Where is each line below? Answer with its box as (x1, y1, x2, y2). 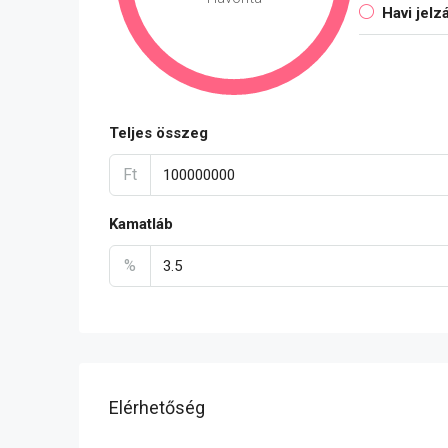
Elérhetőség (109, 396, 205, 418)
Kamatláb (109, 215, 173, 233)
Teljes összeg (109, 124, 208, 142)
